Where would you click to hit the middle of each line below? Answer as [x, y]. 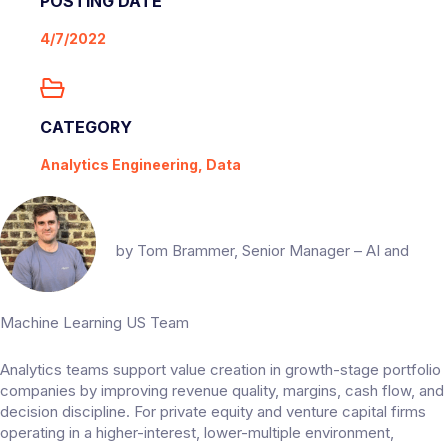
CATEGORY [86, 127]
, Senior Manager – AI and [321, 250]
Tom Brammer [185, 250]
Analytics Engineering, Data [140, 165]
